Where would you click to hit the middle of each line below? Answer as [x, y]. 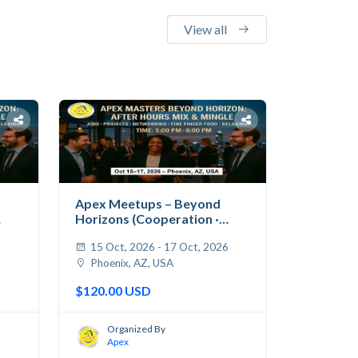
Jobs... [94, 233]
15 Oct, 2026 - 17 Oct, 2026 [158, 247]
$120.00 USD [113, 290]
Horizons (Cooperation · [147, 218]
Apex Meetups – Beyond [148, 203]
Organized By [136, 329]
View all [207, 29]
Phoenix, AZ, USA [131, 263]
